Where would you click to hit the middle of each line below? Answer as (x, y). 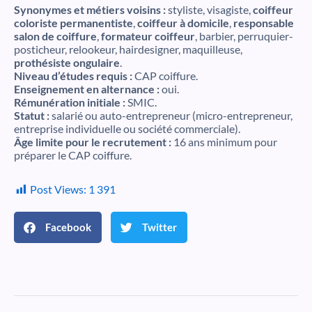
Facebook (68, 227)
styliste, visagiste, (209, 10)
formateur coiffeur (148, 36)
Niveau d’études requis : (73, 76)
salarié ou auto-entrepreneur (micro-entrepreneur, (171, 116)
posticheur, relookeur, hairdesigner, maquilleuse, (128, 49)
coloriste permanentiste (73, 23)
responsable (264, 23)
